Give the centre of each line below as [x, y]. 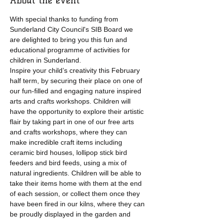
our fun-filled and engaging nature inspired [77, 91]
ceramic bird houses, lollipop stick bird [69, 153]
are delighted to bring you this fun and [69, 40]
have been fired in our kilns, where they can [78, 204]
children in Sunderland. [45, 60]
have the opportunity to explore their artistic [78, 111]
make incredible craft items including [67, 142]
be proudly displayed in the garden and [71, 214]
